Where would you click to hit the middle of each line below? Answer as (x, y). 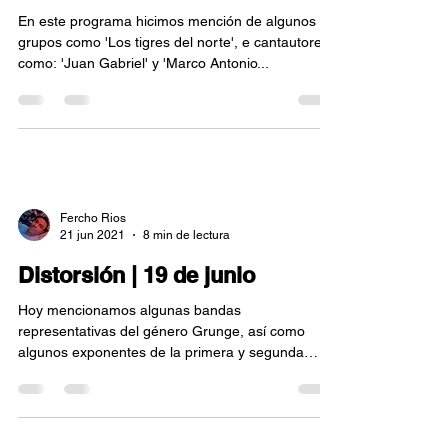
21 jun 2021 (92, 234)
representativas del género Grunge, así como (161, 331)
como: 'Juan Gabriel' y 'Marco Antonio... (143, 63)
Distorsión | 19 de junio (136, 275)
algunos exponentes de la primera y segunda (161, 352)
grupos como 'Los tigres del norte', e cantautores (173, 42)
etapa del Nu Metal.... (86, 373)
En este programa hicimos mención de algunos (167, 21)
